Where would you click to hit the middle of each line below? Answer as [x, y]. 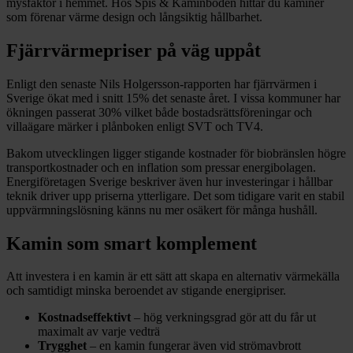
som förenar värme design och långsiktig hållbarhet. [134, 17]
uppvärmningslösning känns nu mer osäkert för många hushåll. [162, 210]
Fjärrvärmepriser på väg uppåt [134, 50]
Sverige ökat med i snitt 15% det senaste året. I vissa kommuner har [173, 98]
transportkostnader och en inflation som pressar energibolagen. [161, 167]
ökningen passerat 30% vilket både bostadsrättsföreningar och [159, 112]
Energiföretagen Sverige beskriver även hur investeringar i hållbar [169, 181]
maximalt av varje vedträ [99, 332]
